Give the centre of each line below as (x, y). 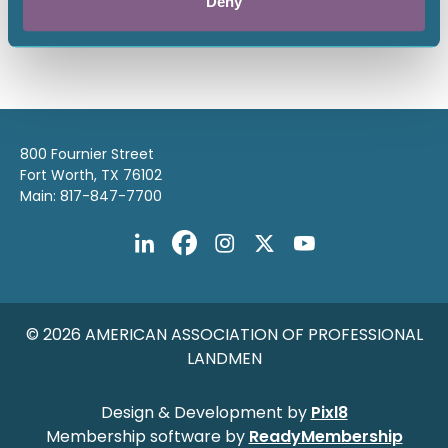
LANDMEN (224, 358)
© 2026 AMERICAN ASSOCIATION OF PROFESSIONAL (224, 334)
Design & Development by (205, 412)
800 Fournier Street (87, 154)
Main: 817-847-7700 (91, 196)
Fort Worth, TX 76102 (91, 175)
